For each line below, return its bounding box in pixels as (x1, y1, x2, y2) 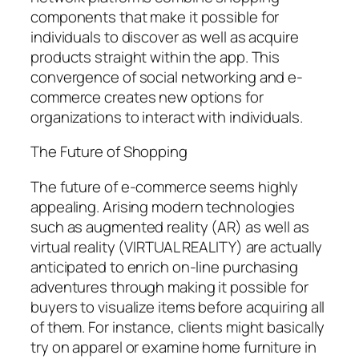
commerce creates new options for (30, 86, 264, 107)
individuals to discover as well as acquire (30, 26, 299, 47)
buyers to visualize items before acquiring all (30, 296, 325, 317)
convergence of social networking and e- (30, 66, 304, 87)
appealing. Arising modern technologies (30, 196, 296, 217)
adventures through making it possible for (30, 276, 309, 297)
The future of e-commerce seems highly (30, 175, 299, 197)
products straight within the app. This (30, 46, 280, 67)
